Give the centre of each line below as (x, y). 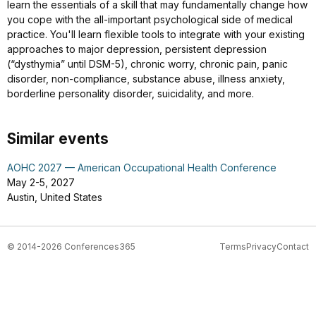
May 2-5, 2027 (41, 182)
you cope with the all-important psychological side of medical (150, 19)
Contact (293, 247)
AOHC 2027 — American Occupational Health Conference (142, 168)
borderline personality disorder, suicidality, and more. (130, 93)
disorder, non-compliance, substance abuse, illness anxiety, (146, 79)
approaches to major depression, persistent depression (137, 49)
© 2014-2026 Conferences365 (71, 247)
